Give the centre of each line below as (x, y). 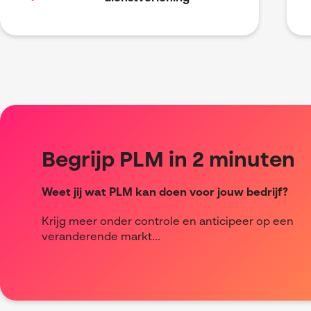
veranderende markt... (101, 238)
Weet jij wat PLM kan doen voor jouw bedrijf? (165, 193)
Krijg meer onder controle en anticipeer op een (168, 222)
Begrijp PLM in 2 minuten (168, 161)
